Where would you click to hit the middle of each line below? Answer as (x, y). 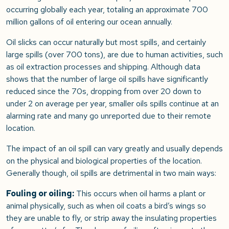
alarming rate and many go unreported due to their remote (109, 116)
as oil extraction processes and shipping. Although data (103, 67)
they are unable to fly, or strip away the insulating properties (111, 218)
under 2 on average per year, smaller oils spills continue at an (112, 104)
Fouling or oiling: (40, 194)
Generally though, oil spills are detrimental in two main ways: (111, 173)
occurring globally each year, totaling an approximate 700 (107, 10)
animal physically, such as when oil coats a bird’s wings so (106, 206)
